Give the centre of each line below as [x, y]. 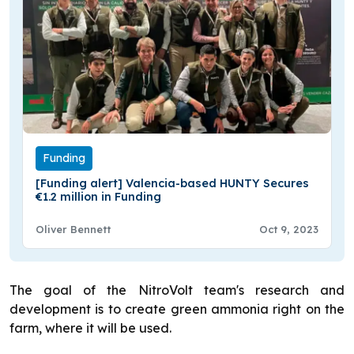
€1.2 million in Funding [98, 197]
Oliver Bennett [73, 230]
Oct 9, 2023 [289, 230]
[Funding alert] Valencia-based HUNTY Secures [172, 184]
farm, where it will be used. [90, 328]
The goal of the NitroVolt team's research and [177, 290]
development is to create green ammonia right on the [177, 309]
